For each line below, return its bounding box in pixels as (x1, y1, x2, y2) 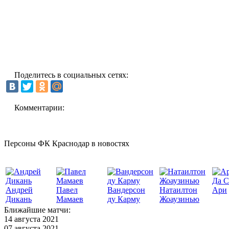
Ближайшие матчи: (4, 205, 71, 214)
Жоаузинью (159, 194, 199, 203)
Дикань (6, 194, 32, 203)
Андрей (6, 185, 33, 194)
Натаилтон (159, 185, 197, 194)
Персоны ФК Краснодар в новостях (4, 139, 129, 148)
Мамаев (56, 194, 83, 203)
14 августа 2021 (4, 214, 59, 223)
